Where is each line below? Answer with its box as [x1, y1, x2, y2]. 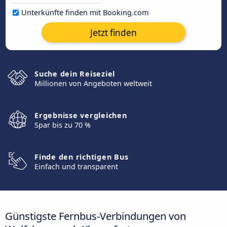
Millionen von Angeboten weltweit [34, 79, 152, 88]
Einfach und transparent [34, 162, 118, 171]
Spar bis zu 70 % [34, 120, 91, 130]
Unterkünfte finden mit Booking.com [21, 8, 148, 17]
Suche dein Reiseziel [34, 69, 115, 79]
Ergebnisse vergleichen [34, 110, 127, 120]
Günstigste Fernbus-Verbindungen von [5, 208, 186, 223]
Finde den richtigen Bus [34, 152, 129, 162]
